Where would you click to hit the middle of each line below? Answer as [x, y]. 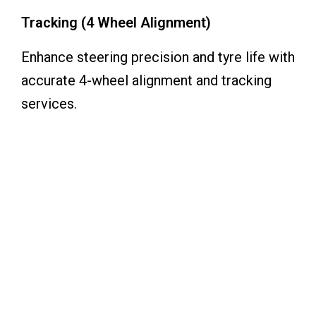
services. [49, 104]
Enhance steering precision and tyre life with [158, 57]
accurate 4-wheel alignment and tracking [146, 80]
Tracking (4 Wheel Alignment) [116, 23]
